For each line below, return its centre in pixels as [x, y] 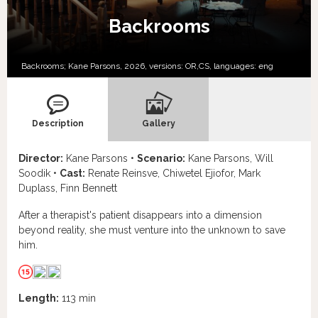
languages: [235, 66]
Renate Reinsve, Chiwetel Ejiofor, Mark [173, 173]
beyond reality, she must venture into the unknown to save [152, 230]
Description [57, 123]
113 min [77, 298]
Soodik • [39, 173]
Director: [41, 158]
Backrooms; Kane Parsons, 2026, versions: [103, 66]
